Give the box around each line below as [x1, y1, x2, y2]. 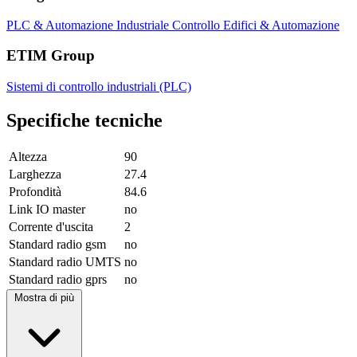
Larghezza [9, 167, 61, 181]
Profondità [9, 184, 61, 198]
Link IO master [9, 202, 85, 216]
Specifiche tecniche [6, 109, 163, 131]
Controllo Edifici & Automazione [172, 18, 339, 32]
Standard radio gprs [9, 272, 107, 286]
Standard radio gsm [9, 237, 106, 251]
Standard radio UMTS [9, 254, 121, 269]
